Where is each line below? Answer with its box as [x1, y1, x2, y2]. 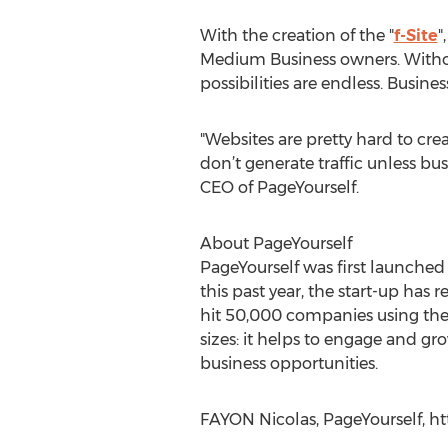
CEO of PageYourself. [199, 178, 359, 197]
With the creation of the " [199, 26, 394, 45]
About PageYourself [199, 234, 352, 253]
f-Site [393, 26, 438, 45]
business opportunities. [199, 354, 378, 373]
